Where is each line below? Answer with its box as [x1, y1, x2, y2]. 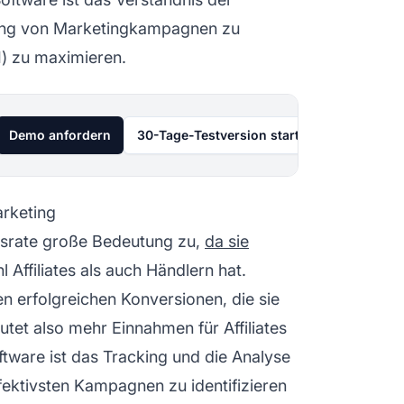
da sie [205, 231, 249, 251]
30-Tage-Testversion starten [137, 126, 315, 142]
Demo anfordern [9, 126, 111, 142]
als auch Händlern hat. [76, 260, 246, 280]
